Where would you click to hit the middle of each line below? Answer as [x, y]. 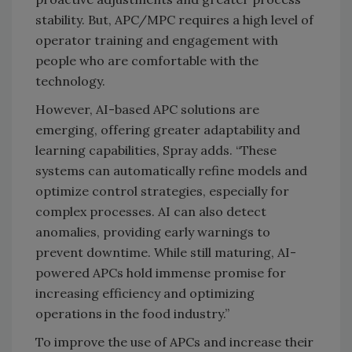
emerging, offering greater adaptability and [168, 129]
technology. [70, 81]
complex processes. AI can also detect [151, 211]
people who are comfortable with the [147, 60]
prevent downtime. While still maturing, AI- [166, 252]
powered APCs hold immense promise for [161, 272]
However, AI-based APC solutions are [147, 109]
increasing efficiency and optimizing [145, 293]
